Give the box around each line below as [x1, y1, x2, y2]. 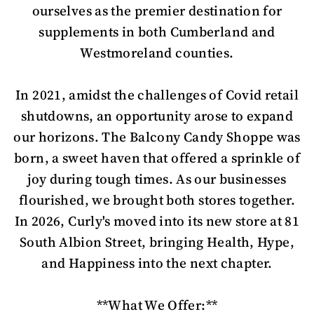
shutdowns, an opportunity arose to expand [20, 106, 294, 125]
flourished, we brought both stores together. [18, 190, 296, 209]
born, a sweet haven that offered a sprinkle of [14, 148, 300, 167]
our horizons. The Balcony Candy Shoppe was [13, 127, 301, 146]
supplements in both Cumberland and [39, 22, 275, 41]
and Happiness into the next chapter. [41, 253, 273, 272]
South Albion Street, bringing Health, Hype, [20, 232, 294, 251]
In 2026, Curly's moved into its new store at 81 [14, 211, 300, 230]
